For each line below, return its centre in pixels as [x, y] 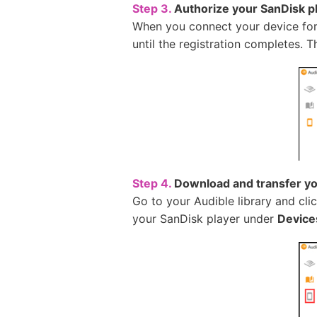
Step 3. [152, 8]
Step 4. [152, 183]
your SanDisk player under [205, 219]
